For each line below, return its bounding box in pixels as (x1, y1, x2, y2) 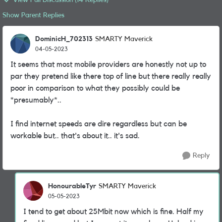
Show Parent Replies (2, 12, 64, 19)
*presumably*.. (10, 96, 61, 104)
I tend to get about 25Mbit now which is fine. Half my (23, 208, 204, 216)
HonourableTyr (48, 182, 96, 190)
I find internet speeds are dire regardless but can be (10, 120, 187, 128)
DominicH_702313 (35, 35, 93, 43)
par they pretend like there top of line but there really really (10, 72, 211, 80)
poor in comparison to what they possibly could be (10, 84, 180, 92)
